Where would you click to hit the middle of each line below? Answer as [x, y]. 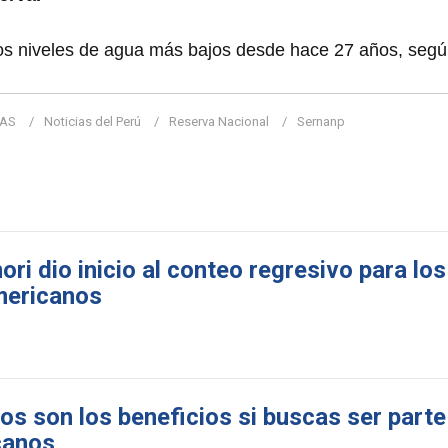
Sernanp [321, 122]
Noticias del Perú [92, 122]
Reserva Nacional [219, 122]
